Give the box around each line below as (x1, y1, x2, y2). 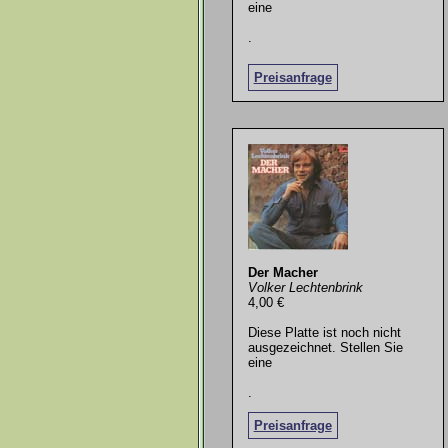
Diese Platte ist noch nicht (247, 325, 401, 341)
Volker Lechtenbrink (247, 280, 363, 296)
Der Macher (247, 265, 318, 281)
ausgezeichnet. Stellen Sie (247, 340, 403, 356)
